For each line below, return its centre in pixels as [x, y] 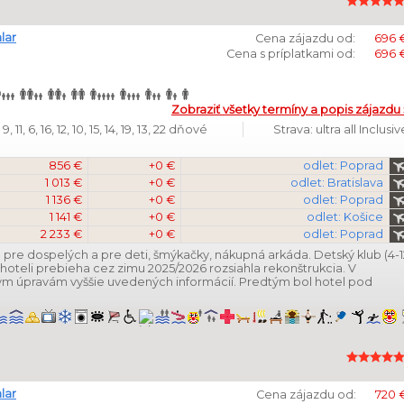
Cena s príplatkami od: [291, 54]
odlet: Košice [345, 217]
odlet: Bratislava [337, 183]
